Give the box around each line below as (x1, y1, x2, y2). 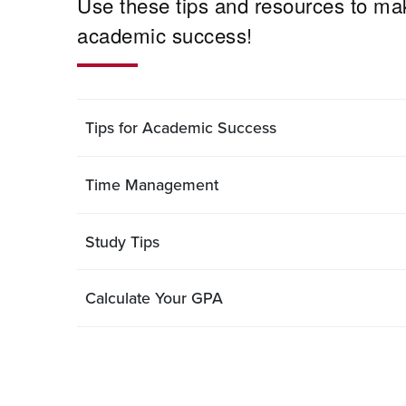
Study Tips (84, 229, 159, 253)
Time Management (84, 172, 218, 196)
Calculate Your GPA (84, 286, 223, 310)
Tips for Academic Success (84, 116, 276, 140)
